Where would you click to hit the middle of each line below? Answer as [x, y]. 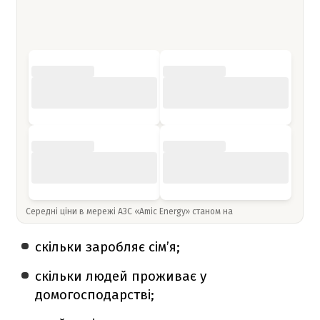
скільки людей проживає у [121, 276]
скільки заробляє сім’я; [108, 246]
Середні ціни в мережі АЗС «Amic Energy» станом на [130, 211]
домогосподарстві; [95, 294]
